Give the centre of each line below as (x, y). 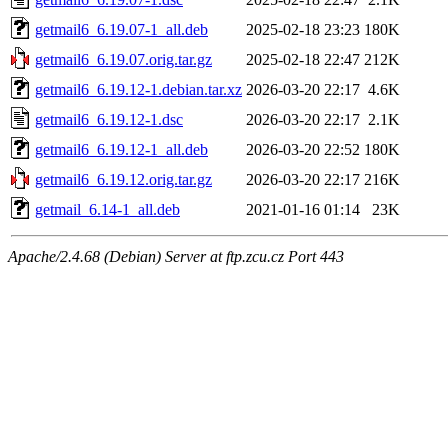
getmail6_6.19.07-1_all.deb (121, 29)
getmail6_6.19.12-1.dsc (109, 119)
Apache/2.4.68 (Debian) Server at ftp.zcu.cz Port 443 (176, 256)
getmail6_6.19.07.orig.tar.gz (123, 59)
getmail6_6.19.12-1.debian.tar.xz (138, 89)
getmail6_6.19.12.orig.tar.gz (123, 179)
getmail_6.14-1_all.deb (107, 209)
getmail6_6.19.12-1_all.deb (121, 149)
